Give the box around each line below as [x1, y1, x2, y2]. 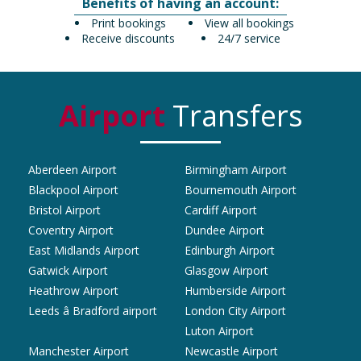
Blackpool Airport [28, 182, 118, 198]
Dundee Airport [185, 222, 264, 239]
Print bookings [90, 15, 166, 31]
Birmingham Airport [185, 162, 287, 178]
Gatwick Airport [28, 263, 108, 279]
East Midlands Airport [28, 243, 139, 259]
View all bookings [204, 15, 294, 31]
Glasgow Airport [185, 263, 268, 279]
